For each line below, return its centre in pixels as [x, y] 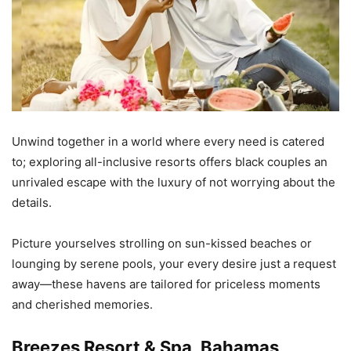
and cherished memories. [82, 304]
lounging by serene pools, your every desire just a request [174, 263]
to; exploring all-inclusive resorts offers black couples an [170, 161]
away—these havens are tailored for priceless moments [166, 284]
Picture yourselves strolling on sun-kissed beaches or [162, 243]
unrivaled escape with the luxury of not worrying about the [174, 182]
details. [32, 202]
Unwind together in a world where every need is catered [168, 141]
